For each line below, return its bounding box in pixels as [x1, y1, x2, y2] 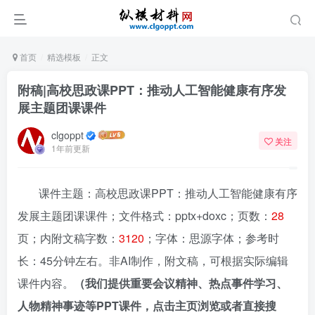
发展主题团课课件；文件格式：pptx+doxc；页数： [18, 207, 271, 224]
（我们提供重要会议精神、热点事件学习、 [74, 275, 288, 291]
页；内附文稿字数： [18, 230, 119, 246]
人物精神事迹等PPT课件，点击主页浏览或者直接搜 [18, 297, 276, 314]
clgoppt [51, 127, 84, 142]
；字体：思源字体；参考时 [144, 230, 279, 246]
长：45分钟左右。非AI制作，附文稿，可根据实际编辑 [18, 252, 288, 269]
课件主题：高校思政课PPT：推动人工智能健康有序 [39, 185, 297, 201]
